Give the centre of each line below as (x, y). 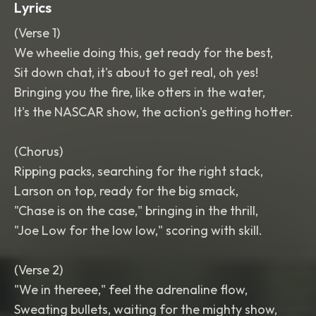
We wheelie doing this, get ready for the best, (144, 53)
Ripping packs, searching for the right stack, (139, 171)
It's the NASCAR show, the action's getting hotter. (154, 112)
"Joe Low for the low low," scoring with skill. (138, 230)
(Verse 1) (37, 33)
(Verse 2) (38, 270)
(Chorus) (38, 151)
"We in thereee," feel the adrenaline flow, (131, 290)
